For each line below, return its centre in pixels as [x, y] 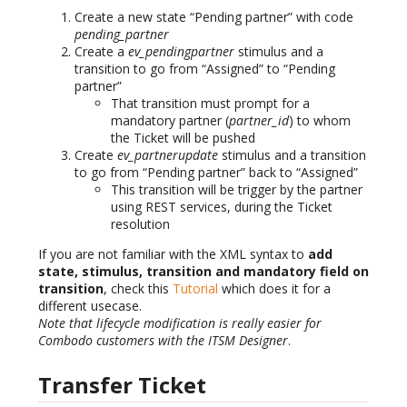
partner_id [259, 121]
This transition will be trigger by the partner [237, 190]
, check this [138, 289]
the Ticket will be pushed [183, 138]
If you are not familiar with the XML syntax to [173, 254]
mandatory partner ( [170, 121]
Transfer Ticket [122, 385]
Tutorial [195, 289]
